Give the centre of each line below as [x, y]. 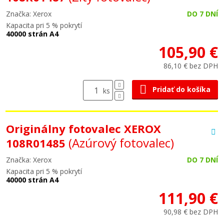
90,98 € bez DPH [191, 212]
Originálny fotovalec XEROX [83, 128]
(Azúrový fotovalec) [121, 143]
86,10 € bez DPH [191, 66]
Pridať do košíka [181, 89]
